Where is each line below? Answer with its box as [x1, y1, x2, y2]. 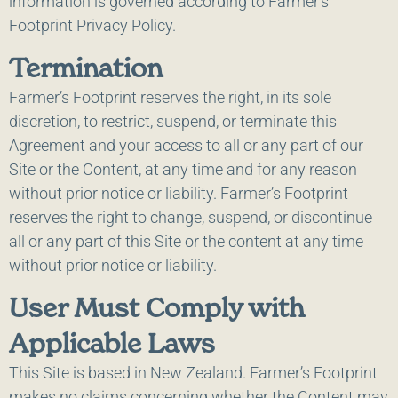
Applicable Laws [9, 327, 215, 360]
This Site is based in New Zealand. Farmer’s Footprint [9, 363, 378, 383]
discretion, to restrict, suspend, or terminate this [9, 112, 337, 131]
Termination [9, 52, 163, 84]
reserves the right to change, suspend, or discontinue [9, 208, 372, 227]
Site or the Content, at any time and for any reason [9, 160, 357, 179]
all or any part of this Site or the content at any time [9, 232, 363, 251]
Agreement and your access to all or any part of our [9, 136, 363, 155]
